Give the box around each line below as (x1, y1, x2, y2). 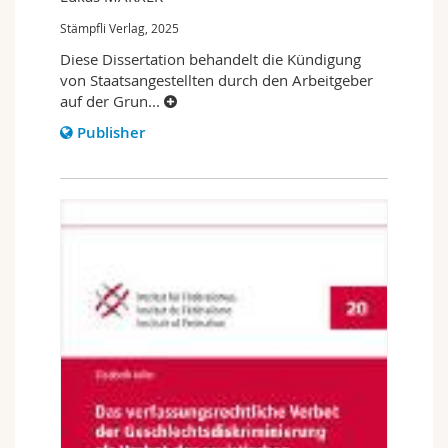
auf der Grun (60, 90, 148, 111)
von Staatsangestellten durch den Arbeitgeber (60, 69, 373, 90)
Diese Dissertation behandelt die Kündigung (60, 48, 361, 69)
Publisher (77, 121, 145, 143)
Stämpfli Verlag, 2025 (60, 19, 179, 36)
